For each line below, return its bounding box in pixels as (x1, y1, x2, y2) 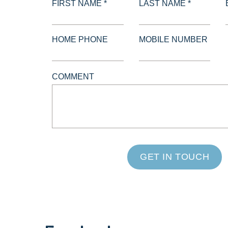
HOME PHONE (52, 35, 108, 44)
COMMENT (52, 72, 95, 81)
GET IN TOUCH (140, 152, 210, 162)
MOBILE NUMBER (138, 35, 208, 44)
